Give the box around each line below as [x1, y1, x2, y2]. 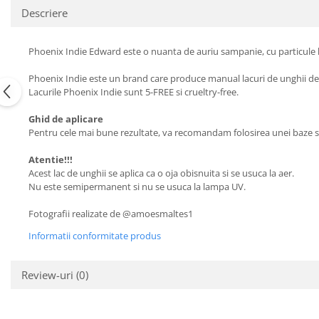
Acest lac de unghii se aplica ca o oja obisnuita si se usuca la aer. [28, 167, 296, 179]
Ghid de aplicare [28, 113, 103, 125]
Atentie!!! [28, 153, 73, 166]
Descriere [21, 6, 68, 20]
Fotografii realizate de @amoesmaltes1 [28, 207, 193, 220]
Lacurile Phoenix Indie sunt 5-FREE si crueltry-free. [28, 85, 239, 98]
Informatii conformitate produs [28, 229, 161, 242]
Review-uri [21, 268, 76, 282]
